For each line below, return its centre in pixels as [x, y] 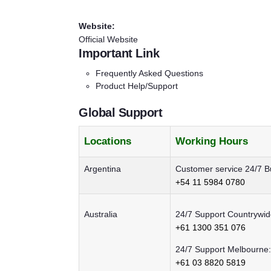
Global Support [120, 112]
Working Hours [212, 142]
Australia [101, 214]
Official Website [108, 39]
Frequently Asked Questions [149, 73]
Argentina [103, 169]
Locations [108, 142]
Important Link [119, 53]
